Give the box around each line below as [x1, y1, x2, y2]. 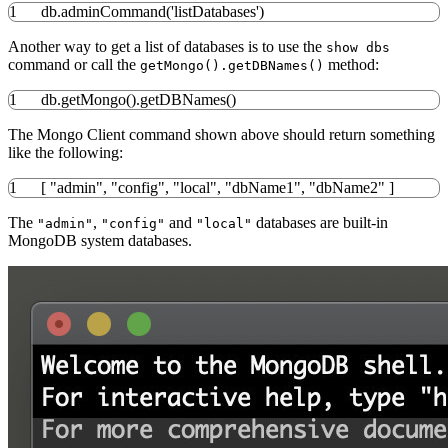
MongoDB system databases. [8, 231, 192, 249]
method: [324, 55, 379, 73]
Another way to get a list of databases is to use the [8, 37, 326, 55]
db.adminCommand [41, 2, 166, 20]
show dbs [326, 39, 390, 55]
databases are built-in [252, 213, 388, 231]
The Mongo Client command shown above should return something [8, 125, 435, 143]
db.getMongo [41, 90, 126, 108]
